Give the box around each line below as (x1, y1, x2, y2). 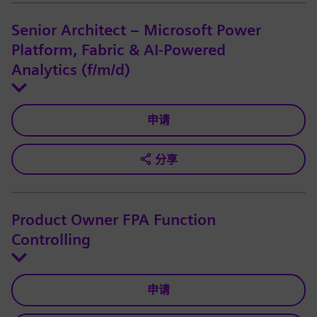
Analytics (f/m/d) (11, 61, 130, 80)
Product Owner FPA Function (11, 211, 216, 230)
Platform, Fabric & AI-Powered (11, 41, 226, 60)
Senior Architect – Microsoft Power (11, 21, 261, 40)
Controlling (11, 231, 91, 250)
